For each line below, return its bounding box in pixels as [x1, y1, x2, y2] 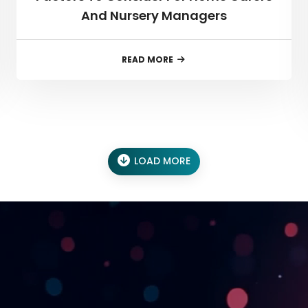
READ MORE [121, 53, 173, 65]
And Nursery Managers [80, 6, 227, 24]
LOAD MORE [134, 154, 190, 168]
